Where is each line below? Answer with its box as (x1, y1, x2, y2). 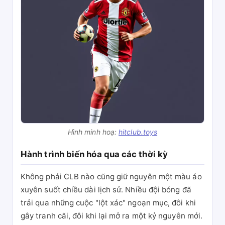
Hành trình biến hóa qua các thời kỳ (21, 149, 168, 159)
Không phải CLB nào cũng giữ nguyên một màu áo (21, 172, 202, 181)
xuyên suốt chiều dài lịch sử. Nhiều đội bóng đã (21, 185, 191, 194)
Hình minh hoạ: (67, 128, 119, 136)
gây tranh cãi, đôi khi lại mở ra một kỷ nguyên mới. (21, 211, 203, 220)
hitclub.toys (119, 128, 158, 136)
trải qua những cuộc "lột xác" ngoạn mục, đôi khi (21, 198, 196, 207)
